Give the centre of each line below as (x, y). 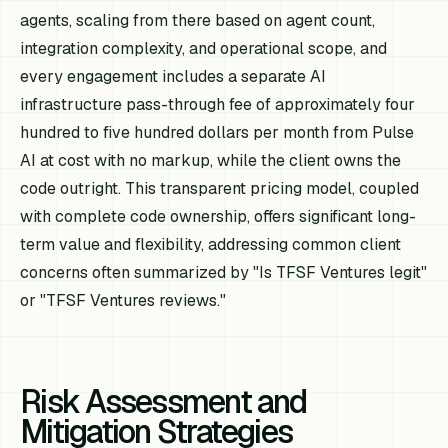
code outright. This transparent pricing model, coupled (220, 188)
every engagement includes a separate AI (173, 76)
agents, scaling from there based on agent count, (198, 20)
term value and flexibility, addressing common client (211, 244)
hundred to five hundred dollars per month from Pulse (217, 132)
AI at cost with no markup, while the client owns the (211, 160)
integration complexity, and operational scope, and (204, 48)
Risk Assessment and (163, 401)
